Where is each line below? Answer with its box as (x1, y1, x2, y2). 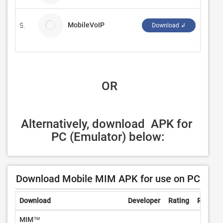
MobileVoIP (68, 20, 105, 29)
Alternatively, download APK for (20, 117, 192, 131)
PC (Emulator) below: (51, 130, 164, 144)
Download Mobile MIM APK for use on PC (15, 173, 200, 185)
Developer (128, 197, 160, 205)
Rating (168, 197, 189, 205)
